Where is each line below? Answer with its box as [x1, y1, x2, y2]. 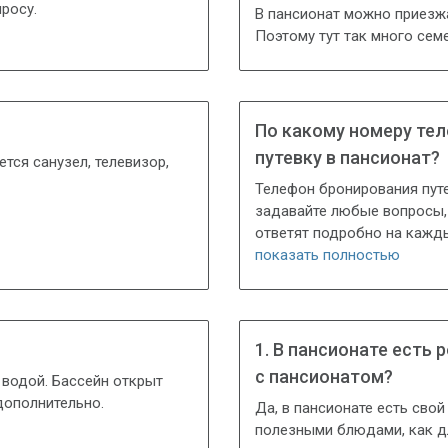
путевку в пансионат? [255, 146, 440, 168]
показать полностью [255, 246, 400, 265]
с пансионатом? [255, 365, 393, 387]
